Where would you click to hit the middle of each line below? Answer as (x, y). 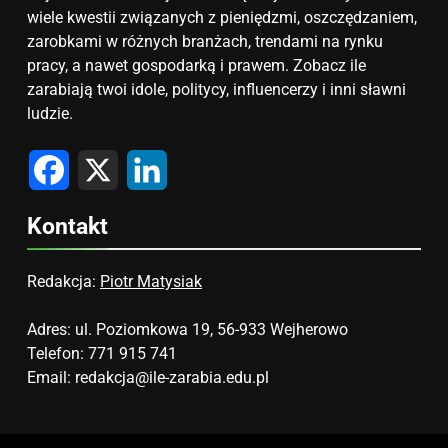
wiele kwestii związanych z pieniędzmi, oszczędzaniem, (222, 18)
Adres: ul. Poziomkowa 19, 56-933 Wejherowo (187, 330)
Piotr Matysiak (151, 282)
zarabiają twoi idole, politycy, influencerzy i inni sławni (216, 90)
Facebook (103, 158)
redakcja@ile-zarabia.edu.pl (172, 378)
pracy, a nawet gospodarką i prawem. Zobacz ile (196, 66)
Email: (51, 378)
